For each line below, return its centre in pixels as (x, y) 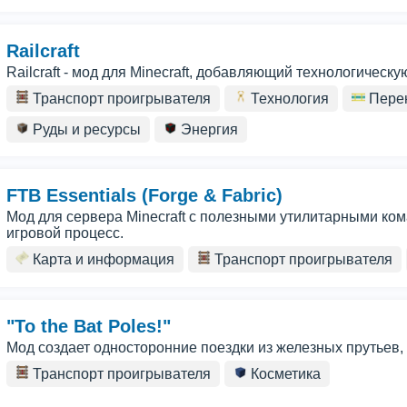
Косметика (284, 374)
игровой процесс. (65, 233)
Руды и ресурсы (85, 129)
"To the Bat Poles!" (89, 326)
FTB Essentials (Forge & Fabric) (144, 195)
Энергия (208, 129)
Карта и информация (102, 259)
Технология (288, 99)
